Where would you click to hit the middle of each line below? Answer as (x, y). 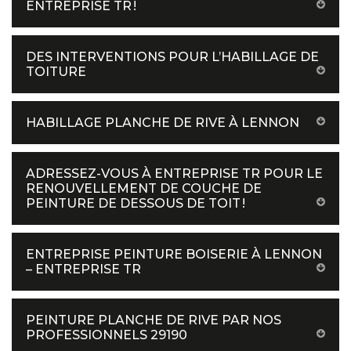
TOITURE (56, 72)
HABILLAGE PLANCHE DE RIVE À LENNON (163, 123)
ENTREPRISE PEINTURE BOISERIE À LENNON (174, 254)
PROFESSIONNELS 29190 (107, 335)
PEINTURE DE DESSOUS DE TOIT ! (136, 203)
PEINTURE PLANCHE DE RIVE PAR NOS (154, 320)
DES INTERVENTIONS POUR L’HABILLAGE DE (172, 57)
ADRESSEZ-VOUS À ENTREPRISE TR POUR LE (174, 174)
